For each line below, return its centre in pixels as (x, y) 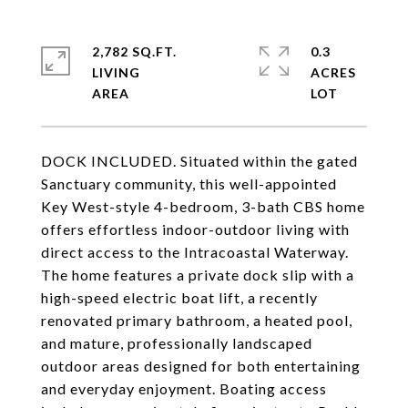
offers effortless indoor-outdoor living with (195, 229)
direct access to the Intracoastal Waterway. (195, 252)
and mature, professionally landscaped (177, 343)
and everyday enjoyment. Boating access (184, 388)
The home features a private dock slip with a (198, 275)
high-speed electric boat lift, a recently (179, 297)
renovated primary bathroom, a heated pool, (197, 320)
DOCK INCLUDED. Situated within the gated (199, 161)
